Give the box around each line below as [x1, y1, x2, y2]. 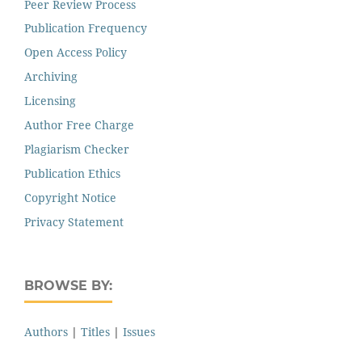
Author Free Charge [24, 117, 134, 133]
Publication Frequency [24, 20, 147, 36]
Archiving [24, 69, 78, 85]
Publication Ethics [24, 166, 120, 182]
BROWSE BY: [24, 278, 112, 294]
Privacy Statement [24, 214, 124, 230]
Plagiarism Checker [24, 141, 129, 158]
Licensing [24, 93, 76, 109]
